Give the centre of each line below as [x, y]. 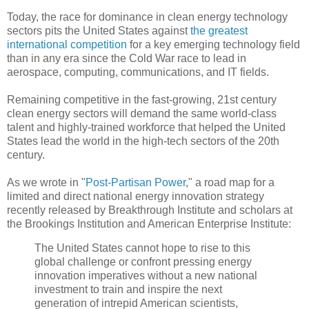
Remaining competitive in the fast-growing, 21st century [142, 99]
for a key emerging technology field [213, 44]
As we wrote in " [46, 182]
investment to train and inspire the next [128, 290]
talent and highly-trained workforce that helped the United [146, 127]
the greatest [219, 30]
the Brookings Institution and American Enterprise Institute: [149, 223]
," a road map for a [230, 182]
